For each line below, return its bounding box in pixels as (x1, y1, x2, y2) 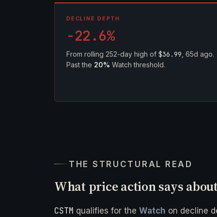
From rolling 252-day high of (66, 50, 158, 58)
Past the (66, 61, 94, 69)
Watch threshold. (110, 61, 165, 69)
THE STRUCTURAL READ (69, 159, 193, 169)
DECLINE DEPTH (66, 15, 120, 22)
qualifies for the (74, 205, 139, 216)
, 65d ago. (182, 50, 214, 58)
